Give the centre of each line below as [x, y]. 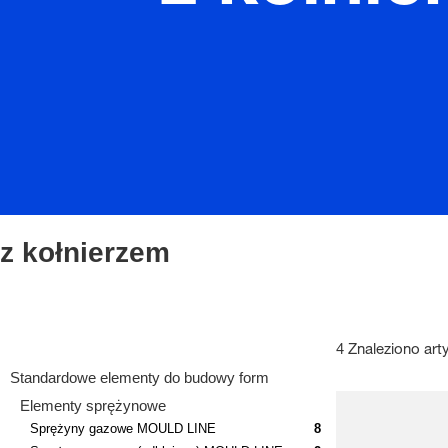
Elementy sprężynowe [93, 405]
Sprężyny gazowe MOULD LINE [123, 428]
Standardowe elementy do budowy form [139, 377]
